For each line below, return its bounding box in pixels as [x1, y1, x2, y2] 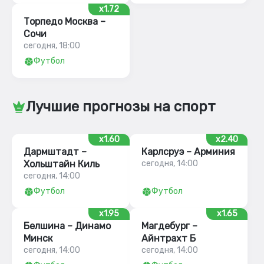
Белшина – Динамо [24, 220, 111, 232]
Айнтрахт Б [141, 233, 196, 244]
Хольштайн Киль [24, 159, 100, 170]
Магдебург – [141, 220, 197, 232]
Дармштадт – [24, 146, 87, 157]
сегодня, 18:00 [24, 41, 80, 51]
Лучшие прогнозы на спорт [26, 98, 216, 115]
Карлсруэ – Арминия [141, 146, 235, 157]
